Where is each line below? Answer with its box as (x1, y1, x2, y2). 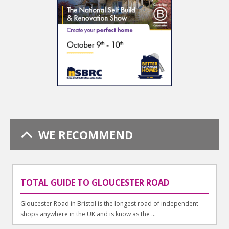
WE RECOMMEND (38, 127, 133, 143)
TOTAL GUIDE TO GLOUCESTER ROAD (20, 177, 170, 189)
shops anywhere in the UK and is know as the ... (20, 210, 156, 219)
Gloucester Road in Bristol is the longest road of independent (20, 199, 199, 209)
